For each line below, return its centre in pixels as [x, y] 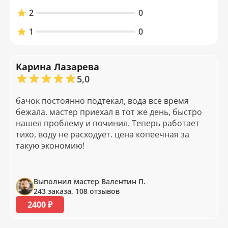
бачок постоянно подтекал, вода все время [102, 101]
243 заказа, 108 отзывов [77, 191]
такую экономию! [50, 146]
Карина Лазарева [58, 67]
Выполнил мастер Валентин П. [90, 182]
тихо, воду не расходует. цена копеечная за [103, 135]
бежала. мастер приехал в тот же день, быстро [109, 112]
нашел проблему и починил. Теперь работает [108, 123]
